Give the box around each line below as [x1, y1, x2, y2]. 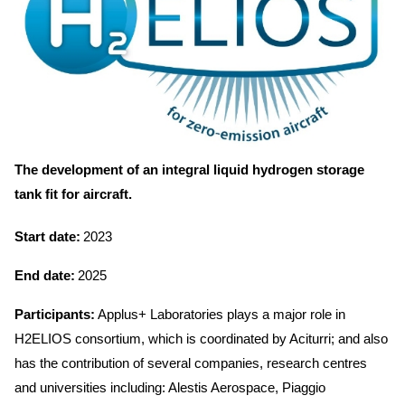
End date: [14, 267, 75, 283]
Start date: [14, 228, 80, 244]
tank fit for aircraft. [14, 185, 132, 202]
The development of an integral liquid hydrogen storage [14, 161, 364, 177]
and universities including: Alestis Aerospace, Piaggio [14, 379, 325, 395]
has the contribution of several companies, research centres [14, 354, 367, 371]
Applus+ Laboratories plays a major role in [95, 306, 345, 322]
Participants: [14, 306, 95, 322]
